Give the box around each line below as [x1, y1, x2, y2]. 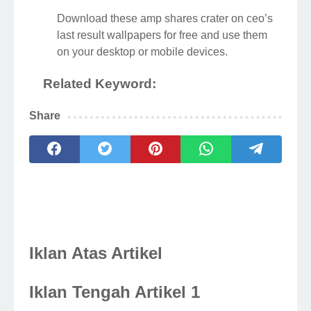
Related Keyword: [43, 76, 156, 92]
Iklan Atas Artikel [29, 244, 162, 263]
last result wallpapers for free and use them [57, 29, 267, 42]
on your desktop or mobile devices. [57, 46, 228, 58]
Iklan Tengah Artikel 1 [29, 283, 200, 302]
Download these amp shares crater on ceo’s [57, 12, 273, 25]
